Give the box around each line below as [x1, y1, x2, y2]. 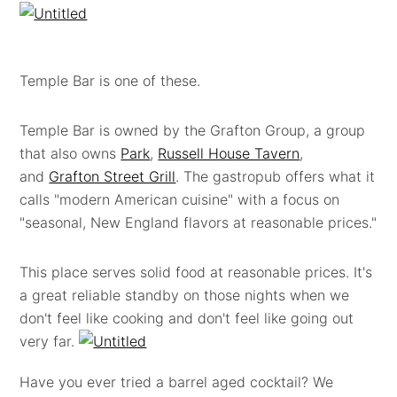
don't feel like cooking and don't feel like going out [19, 309, 354, 327]
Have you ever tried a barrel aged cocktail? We [19, 373, 334, 391]
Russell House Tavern [158, 144, 300, 162]
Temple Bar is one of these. [19, 72, 201, 90]
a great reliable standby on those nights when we [19, 286, 350, 304]
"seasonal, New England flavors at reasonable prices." [19, 214, 378, 231]
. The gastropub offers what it [175, 167, 376, 185]
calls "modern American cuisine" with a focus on [19, 191, 340, 208]
